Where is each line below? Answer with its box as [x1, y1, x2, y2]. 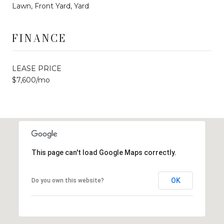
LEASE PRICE [12, 63, 61, 73]
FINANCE [12, 30, 66, 46]
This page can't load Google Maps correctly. [31, 148, 176, 156]
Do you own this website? [31, 176, 104, 184]
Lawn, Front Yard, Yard [12, 1, 89, 10]
